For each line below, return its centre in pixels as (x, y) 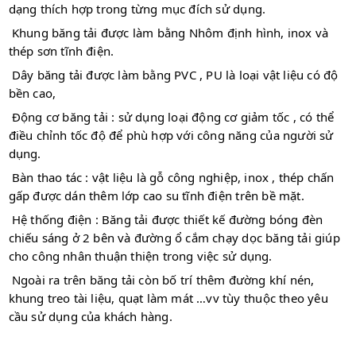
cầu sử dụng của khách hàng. (90, 317)
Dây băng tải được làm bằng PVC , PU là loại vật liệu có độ (175, 75)
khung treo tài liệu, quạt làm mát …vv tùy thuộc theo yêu (168, 298)
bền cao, (32, 93)
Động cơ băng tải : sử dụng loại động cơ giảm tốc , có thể (173, 117)
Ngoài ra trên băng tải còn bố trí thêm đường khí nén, (163, 280)
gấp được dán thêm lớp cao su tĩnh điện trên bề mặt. (156, 196)
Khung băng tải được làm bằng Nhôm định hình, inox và (170, 33)
